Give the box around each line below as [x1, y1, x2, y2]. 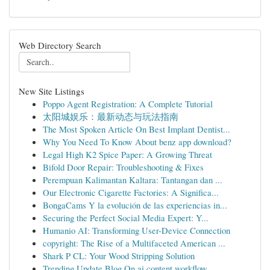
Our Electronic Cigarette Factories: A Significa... [43, 186, 219, 198]
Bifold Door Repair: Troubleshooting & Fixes [43, 161, 204, 173]
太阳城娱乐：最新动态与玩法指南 [43, 110, 178, 122]
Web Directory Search [19, 39, 101, 51]
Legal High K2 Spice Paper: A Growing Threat [43, 148, 212, 160]
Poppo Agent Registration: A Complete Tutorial [43, 98, 213, 110]
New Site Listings [19, 85, 84, 97]
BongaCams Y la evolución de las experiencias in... [43, 199, 227, 211]
